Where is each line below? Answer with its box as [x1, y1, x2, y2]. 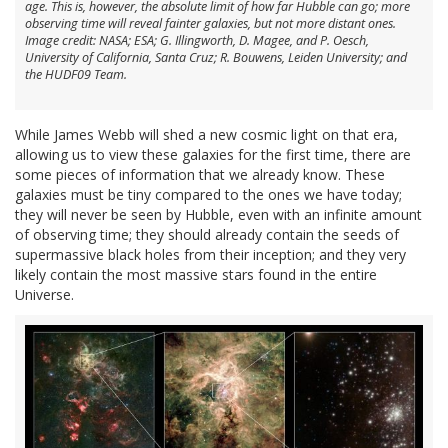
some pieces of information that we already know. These [15, 165, 385, 185]
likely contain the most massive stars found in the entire [15, 265, 377, 285]
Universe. [15, 285, 74, 305]
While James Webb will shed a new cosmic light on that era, [15, 125, 398, 145]
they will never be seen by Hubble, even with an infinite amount [15, 205, 422, 225]
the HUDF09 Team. [25, 66, 127, 84]
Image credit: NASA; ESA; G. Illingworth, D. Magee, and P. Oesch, [25, 32, 369, 50]
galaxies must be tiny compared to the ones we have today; [15, 185, 402, 205]
